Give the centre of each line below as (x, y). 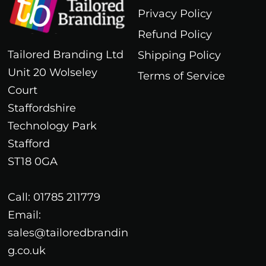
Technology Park (52, 126)
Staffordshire (42, 108)
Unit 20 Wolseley (52, 72)
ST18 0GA (32, 161)
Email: (24, 215)
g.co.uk (26, 250)
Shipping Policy (179, 55)
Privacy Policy (175, 13)
